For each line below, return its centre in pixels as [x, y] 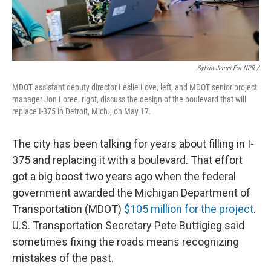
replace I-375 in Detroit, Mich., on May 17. [82, 112]
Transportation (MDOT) [68, 209]
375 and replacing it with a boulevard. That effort [127, 160]
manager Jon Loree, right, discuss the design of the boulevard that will [129, 100]
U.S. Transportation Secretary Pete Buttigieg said [128, 226]
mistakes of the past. [63, 258]
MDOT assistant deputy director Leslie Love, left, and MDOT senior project [135, 87]
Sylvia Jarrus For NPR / [228, 68]
